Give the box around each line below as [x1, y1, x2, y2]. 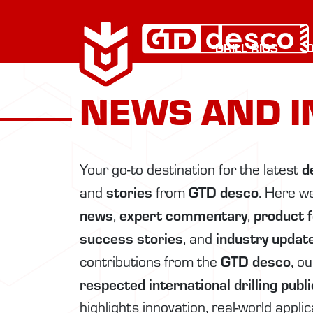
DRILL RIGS [215, 39, 278, 56]
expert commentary [119, 205, 247, 225]
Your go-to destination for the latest [80, 159, 302, 179]
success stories [80, 228, 183, 248]
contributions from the [80, 252, 221, 271]
